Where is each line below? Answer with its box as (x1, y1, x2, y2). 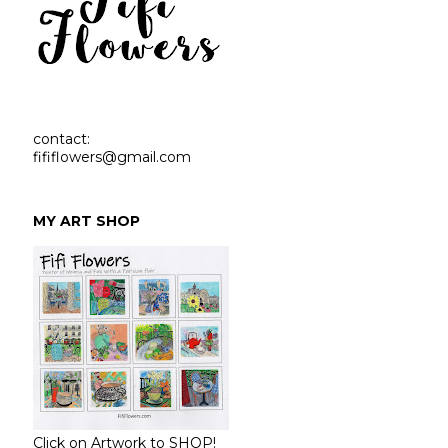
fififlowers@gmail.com (33, 148, 191, 167)
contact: (33, 130, 90, 149)
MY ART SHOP (33, 211, 140, 230)
